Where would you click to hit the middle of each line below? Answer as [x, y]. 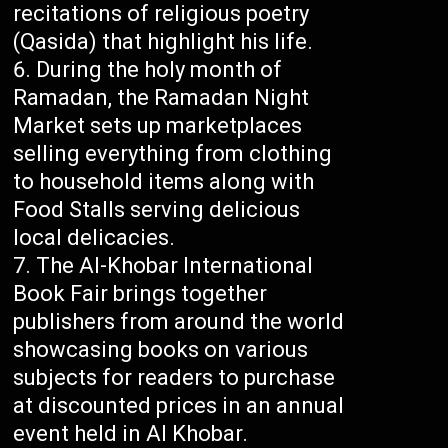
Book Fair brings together [140, 294]
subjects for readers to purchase [174, 378]
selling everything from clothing [173, 154]
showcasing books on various [161, 350]
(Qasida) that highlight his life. [163, 42]
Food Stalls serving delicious [157, 210]
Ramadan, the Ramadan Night [161, 98]
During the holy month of [159, 70]
